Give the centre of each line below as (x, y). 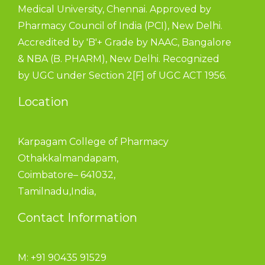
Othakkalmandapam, (68, 159)
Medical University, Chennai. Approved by (114, 9)
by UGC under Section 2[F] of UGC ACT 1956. (122, 76)
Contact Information (77, 218)
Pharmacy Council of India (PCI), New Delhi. (120, 26)
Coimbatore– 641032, (67, 175)
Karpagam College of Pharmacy (93, 142)
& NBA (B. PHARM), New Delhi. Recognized (119, 59)
